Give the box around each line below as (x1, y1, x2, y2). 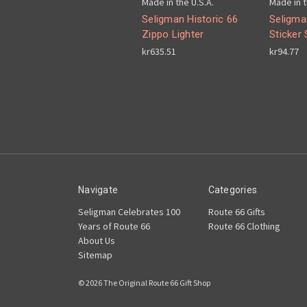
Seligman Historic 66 (142, 13, 238, 26)
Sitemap (78, 249, 112, 262)
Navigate (78, 184, 118, 196)
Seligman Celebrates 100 (78, 206, 180, 219)
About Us (78, 234, 115, 247)
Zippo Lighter (142, 28, 204, 41)
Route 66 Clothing (208, 220, 280, 233)
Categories (208, 184, 257, 196)
